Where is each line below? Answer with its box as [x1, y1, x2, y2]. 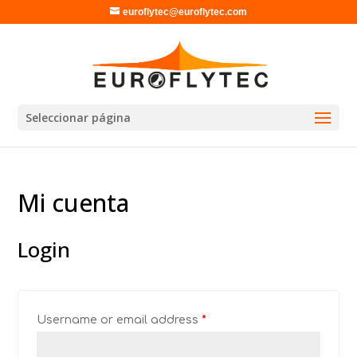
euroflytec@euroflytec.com [123, 6, 247, 18]
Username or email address [37, 314, 202, 326]
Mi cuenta [18, 186, 130, 219]
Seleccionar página [25, 110, 131, 125]
